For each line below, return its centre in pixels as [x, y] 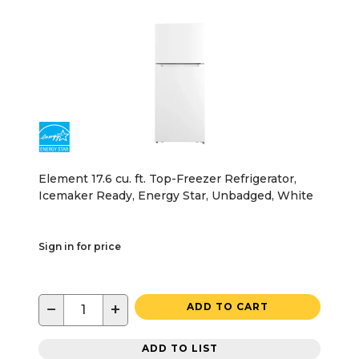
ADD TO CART [228, 306]
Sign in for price [80, 246]
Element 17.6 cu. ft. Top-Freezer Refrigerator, [167, 178]
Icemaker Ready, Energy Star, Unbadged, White [176, 195]
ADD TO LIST [179, 349]
